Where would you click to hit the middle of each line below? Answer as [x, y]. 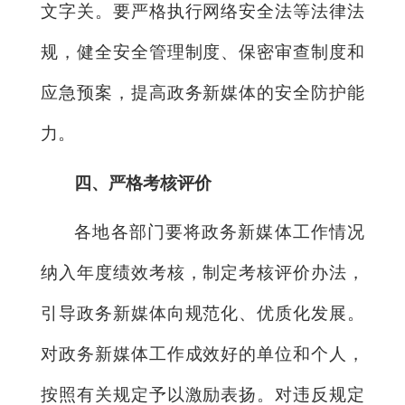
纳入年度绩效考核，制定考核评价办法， [202, 272]
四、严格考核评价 [143, 183]
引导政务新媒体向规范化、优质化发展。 [202, 313]
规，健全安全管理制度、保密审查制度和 [202, 52]
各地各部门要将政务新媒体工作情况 [219, 231]
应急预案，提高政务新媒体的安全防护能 [202, 93]
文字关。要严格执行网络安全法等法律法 [202, 12]
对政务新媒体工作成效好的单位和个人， [202, 353]
